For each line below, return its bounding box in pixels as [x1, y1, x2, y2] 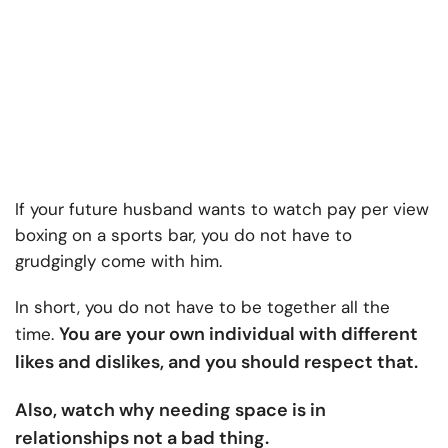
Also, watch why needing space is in [15, 398, 326, 423]
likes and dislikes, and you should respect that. [15, 350, 418, 375]
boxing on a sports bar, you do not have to [15, 224, 352, 247]
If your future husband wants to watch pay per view [15, 198, 429, 221]
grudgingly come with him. [15, 250, 222, 273]
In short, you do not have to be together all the [15, 296, 390, 319]
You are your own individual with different [59, 322, 418, 347]
